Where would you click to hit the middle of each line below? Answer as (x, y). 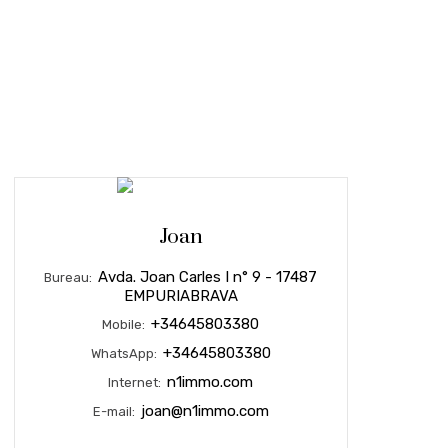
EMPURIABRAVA (180, 296)
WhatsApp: (125, 353)
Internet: (136, 382)
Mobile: (125, 324)
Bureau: (70, 277)
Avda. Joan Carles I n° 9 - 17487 (208, 277)
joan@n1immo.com (204, 411)
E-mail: (115, 411)
